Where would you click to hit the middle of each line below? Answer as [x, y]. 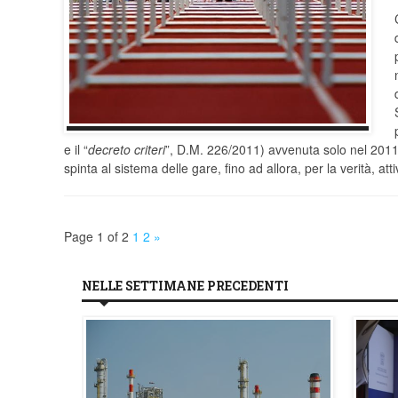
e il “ [76, 150]
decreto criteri [127, 150]
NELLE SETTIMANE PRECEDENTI [185, 286]
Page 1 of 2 [96, 237]
